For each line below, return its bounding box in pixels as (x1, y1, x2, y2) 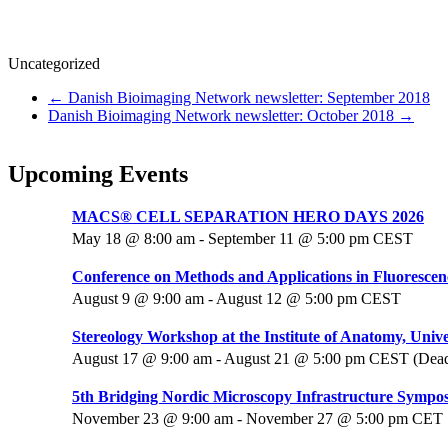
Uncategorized (8, 55, 100, 73)
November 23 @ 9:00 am (72, 410, 233, 428)
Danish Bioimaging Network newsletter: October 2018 (48, 107, 398, 125)
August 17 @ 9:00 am (72, 350, 212, 368)
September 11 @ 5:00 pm (208, 230, 369, 248)
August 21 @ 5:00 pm (224, 350, 365, 368)
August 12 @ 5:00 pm (216, 290, 357, 308)
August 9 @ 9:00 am (72, 290, 204, 308)
